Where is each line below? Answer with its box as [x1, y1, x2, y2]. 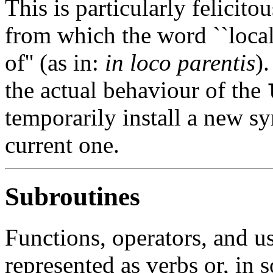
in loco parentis [105, 49, 255, 76]
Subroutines [5, 182, 140, 211]
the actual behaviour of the [5, 77, 267, 103]
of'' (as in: [5, 49, 105, 76]
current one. [5, 132, 119, 158]
